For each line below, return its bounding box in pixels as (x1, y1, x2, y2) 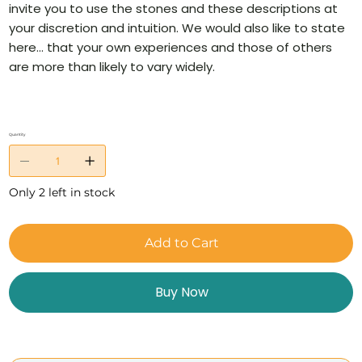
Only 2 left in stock (9, 185, 116, 200)
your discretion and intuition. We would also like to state (9, 19, 346, 37)
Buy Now (155, 283, 208, 302)
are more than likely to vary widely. (9, 58, 216, 76)
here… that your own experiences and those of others (9, 39, 333, 57)
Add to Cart (145, 235, 219, 251)
